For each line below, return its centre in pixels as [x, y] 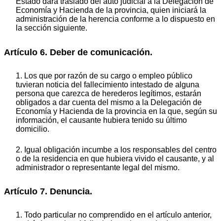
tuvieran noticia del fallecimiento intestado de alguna [108, 84]
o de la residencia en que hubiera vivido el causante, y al [115, 158]
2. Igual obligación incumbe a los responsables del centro [116, 149]
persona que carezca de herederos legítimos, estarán [109, 93]
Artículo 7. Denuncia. [48, 192]
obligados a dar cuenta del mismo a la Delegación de [109, 102]
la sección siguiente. [52, 28]
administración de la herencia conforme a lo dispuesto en [115, 19]
